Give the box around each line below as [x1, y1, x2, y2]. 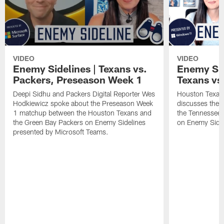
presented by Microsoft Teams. [13, 127, 109, 136]
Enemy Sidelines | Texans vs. [13, 62, 147, 75]
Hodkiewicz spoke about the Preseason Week [13, 99, 153, 108]
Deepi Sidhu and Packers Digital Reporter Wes [13, 89, 155, 98]
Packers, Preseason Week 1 [13, 73, 142, 86]
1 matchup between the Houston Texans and [13, 108, 152, 117]
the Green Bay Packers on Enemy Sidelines [13, 118, 146, 127]
